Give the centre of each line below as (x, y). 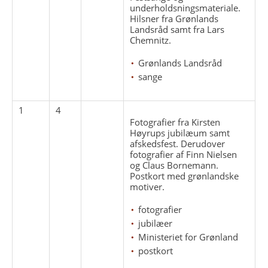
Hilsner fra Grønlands (174, 18)
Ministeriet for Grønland (188, 237)
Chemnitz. (151, 40)
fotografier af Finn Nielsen (184, 154)
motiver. (147, 186)
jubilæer (156, 223)
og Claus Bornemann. (174, 165)
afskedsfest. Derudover (178, 143)
